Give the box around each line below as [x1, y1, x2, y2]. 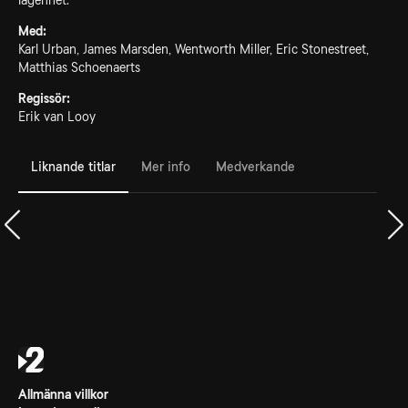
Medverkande [216, 158, 295, 174]
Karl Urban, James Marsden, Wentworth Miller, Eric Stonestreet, [18, 42, 369, 56]
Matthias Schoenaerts [18, 60, 140, 75]
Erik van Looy [18, 109, 96, 124]
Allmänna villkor [18, 387, 108, 402]
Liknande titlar [31, 158, 116, 174]
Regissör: [18, 91, 70, 106]
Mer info [141, 158, 190, 174]
